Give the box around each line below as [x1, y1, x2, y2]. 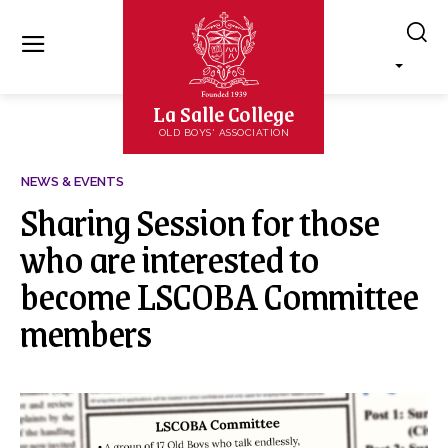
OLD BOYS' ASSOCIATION [158, 126, 290, 138]
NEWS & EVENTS [21, 174, 124, 190]
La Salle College [153, 95, 295, 131]
